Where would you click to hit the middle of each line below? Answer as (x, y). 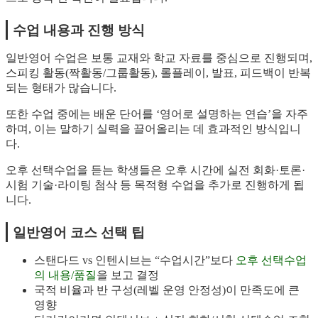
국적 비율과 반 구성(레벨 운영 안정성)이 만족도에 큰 (167, 290)
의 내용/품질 (65, 275)
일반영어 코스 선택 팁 (79, 233)
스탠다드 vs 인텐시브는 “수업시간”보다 (135, 261)
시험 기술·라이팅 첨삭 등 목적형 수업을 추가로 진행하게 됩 (155, 185)
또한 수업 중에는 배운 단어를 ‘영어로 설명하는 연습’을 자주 (157, 114)
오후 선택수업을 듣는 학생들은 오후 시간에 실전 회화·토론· (155, 170)
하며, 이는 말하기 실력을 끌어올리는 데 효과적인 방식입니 (153, 129)
